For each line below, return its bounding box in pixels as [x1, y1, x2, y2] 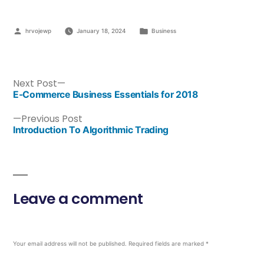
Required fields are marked [128, 239, 206, 247]
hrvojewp [25, 27, 51, 34]
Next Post [13, 76, 57, 90]
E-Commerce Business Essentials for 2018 [13, 88, 198, 100]
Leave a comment [13, 188, 143, 209]
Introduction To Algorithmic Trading [13, 124, 169, 136]
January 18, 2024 [76, 27, 126, 34]
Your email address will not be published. [13, 239, 127, 247]
